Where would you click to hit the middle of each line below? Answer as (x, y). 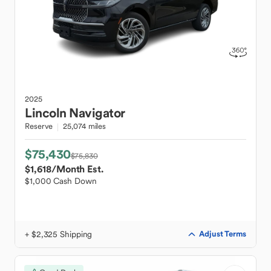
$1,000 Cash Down (61, 181)
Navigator (97, 113)
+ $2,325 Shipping (59, 234)
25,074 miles (85, 126)
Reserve (39, 126)
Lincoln (46, 113)
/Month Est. (77, 169)
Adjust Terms (223, 234)
